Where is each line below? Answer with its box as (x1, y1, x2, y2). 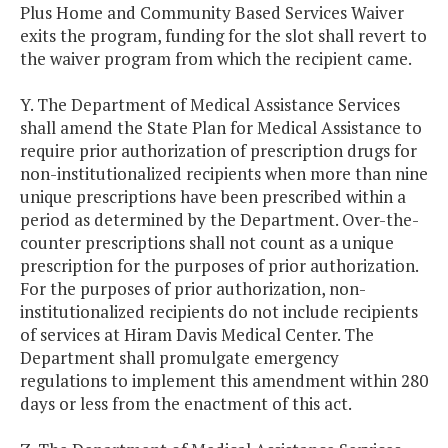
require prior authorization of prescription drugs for (20, 139, 417, 163)
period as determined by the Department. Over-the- (20, 208, 419, 232)
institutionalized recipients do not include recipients (20, 300, 418, 324)
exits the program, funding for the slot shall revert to (20, 24, 427, 48)
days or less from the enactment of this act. (20, 392, 352, 416)
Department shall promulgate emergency (20, 346, 339, 370)
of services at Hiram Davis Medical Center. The (20, 323, 374, 347)
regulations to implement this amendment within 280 (20, 369, 428, 393)
